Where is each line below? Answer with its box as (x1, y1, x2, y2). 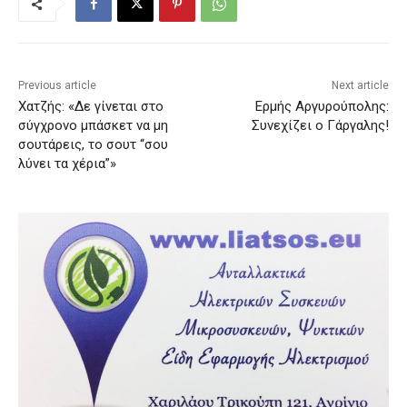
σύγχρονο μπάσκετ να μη (18, 117, 168, 134)
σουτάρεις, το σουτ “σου (18, 136, 168, 154)
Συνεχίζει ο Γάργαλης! (251, 117, 389, 134)
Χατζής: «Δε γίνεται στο (18, 98, 164, 115)
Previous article (18, 79, 96, 93)
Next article (331, 79, 389, 93)
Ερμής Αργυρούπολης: (254, 98, 389, 115)
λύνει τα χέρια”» (18, 155, 116, 173)
